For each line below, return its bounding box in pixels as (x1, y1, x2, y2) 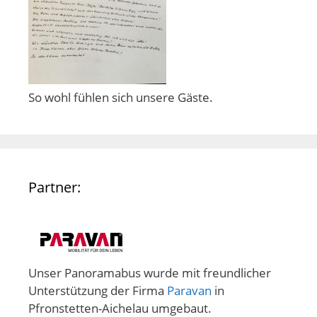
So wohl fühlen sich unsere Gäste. (28, 89, 213, 106)
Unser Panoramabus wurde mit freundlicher (28, 265, 271, 282)
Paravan (167, 282, 212, 299)
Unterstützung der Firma (28, 282, 167, 299)
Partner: (28, 178, 81, 197)
